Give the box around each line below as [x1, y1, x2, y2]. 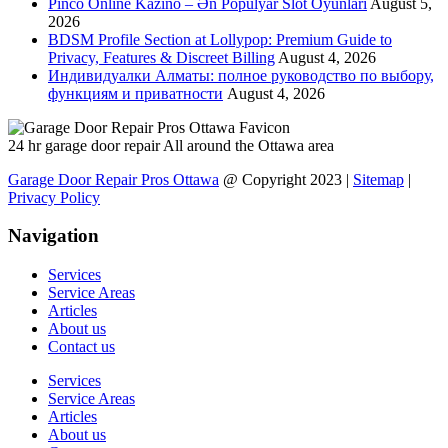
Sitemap [353, 170, 404, 188]
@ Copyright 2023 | [219, 170, 353, 188]
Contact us [48, 338, 115, 356]
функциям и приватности [48, 84, 223, 102]
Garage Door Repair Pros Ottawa [8, 170, 219, 188]
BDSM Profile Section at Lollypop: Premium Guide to [48, 30, 392, 48]
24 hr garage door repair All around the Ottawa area [8, 136, 334, 154]
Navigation [8, 225, 99, 247]
